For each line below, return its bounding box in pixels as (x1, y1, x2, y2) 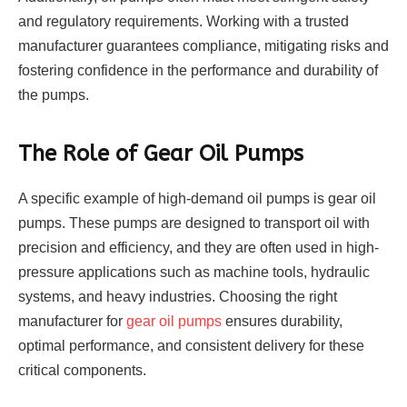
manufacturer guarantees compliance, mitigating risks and (18, 38, 389, 55)
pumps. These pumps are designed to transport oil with (18, 214, 370, 231)
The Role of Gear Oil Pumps (18, 140, 303, 166)
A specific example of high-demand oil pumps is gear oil (18, 190, 376, 206)
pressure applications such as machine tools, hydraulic (18, 263, 370, 280)
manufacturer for (18, 313, 126, 329)
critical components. (18, 362, 146, 378)
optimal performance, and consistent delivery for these (18, 337, 364, 353)
